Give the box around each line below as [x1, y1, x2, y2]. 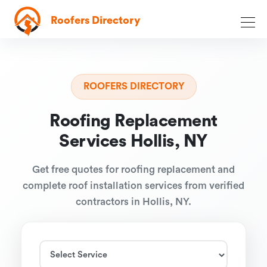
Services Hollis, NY [59, 133, 208, 150]
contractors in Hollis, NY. [76, 197, 191, 207]
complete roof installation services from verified [23, 181, 244, 191]
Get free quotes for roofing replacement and [32, 164, 235, 175]
